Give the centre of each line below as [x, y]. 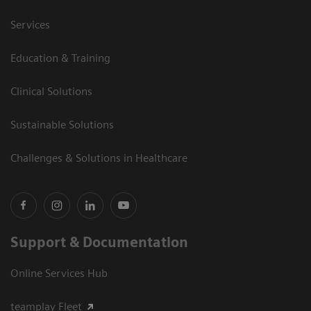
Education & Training [60, 58]
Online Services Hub [59, 273]
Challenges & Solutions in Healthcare [99, 158]
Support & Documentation [99, 242]
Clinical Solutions [51, 91]
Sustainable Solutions [62, 124]
